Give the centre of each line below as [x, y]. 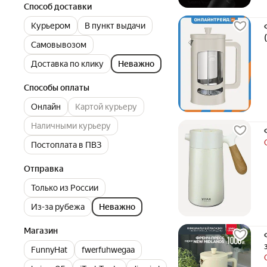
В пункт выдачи [115, 25]
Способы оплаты [57, 87]
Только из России [65, 187]
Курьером [51, 25]
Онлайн [46, 106]
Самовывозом [59, 44]
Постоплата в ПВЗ [66, 145]
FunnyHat [49, 249]
